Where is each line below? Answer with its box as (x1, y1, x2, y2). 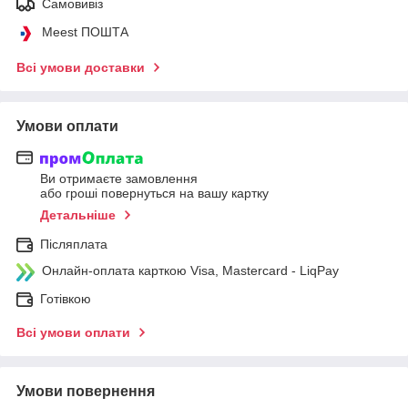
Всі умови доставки (16, 59, 145, 75)
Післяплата (40, 237, 107, 252)
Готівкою (40, 291, 91, 307)
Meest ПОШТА (42, 24, 128, 39)
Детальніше (40, 208, 116, 223)
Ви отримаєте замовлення (40, 171, 198, 187)
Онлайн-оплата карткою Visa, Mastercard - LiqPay (42, 263, 339, 279)
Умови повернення (16, 383, 155, 400)
